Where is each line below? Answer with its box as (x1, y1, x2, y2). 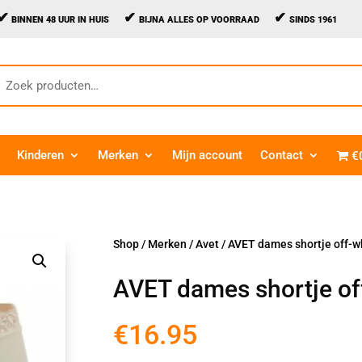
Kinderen (17, 148, 65, 162)
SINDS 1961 (289, 15, 338, 25)
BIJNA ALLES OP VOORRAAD (139, 15, 275, 25)
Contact (260, 148, 304, 162)
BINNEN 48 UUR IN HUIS (9, 15, 124, 25)
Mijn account (172, 148, 243, 162)
